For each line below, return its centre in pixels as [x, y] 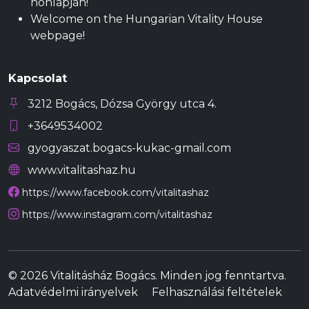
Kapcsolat [38, 79]
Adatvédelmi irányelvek [73, 292]
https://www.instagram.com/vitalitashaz [117, 215]
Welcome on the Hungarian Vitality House [147, 19]
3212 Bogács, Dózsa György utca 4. [121, 104]
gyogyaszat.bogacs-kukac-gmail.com [128, 148]
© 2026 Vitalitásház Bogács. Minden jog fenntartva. [147, 276]
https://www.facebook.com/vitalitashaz [116, 193]
